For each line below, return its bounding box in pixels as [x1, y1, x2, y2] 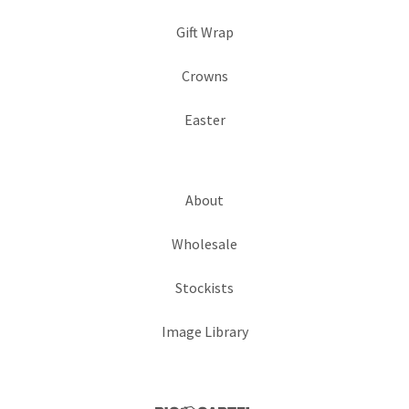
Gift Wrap [175, 23, 234, 41]
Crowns [181, 67, 228, 85]
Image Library [161, 322, 248, 341]
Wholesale [172, 235, 237, 253]
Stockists [175, 278, 234, 297]
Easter [184, 110, 225, 129]
